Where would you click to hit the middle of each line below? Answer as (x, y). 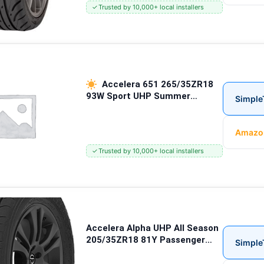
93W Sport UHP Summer (138, 96)
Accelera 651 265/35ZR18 (156, 84)
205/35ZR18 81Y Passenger (145, 240)
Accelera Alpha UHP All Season (152, 228)
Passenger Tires (121, 108)
